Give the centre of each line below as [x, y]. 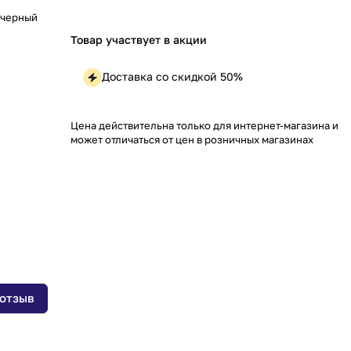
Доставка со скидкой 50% [172, 76]
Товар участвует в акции [139, 40]
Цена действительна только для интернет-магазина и [204, 125]
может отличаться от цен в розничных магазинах [192, 139]
